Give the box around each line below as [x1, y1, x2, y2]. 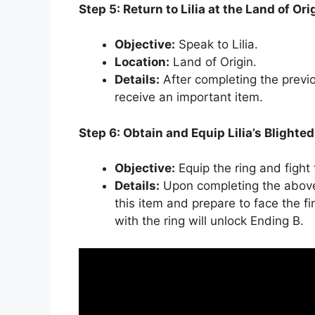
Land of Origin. [169, 55, 257, 70]
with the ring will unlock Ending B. [115, 214, 304, 229]
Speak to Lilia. [175, 37, 258, 52]
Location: [115, 55, 169, 70]
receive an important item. [115, 90, 263, 105]
